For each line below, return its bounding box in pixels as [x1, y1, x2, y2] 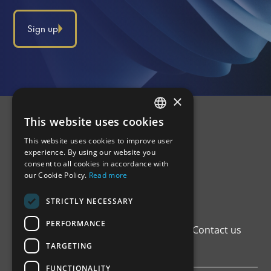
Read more [88, 170, 128, 180]
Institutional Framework [41, 223, 151, 237]
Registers [150, 223, 193, 237]
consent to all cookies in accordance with [24, 158, 169, 169]
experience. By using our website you [24, 147, 155, 157]
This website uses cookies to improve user [24, 135, 174, 146]
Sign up [27, 23, 59, 35]
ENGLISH [157, 146, 184, 155]
